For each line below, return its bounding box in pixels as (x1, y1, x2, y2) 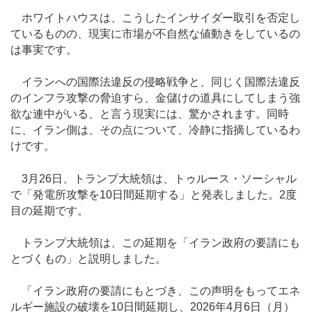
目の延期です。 (10, 204, 88, 217)
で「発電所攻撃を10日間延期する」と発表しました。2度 (10, 188, 297, 201)
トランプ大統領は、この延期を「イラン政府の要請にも (10, 236, 300, 249)
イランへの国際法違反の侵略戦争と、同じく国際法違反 (10, 76, 300, 88)
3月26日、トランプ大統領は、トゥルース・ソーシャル (10, 172, 297, 185)
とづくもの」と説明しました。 (10, 252, 166, 265)
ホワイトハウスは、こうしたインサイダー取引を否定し (10, 12, 300, 24)
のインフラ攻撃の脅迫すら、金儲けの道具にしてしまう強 (10, 92, 300, 104)
